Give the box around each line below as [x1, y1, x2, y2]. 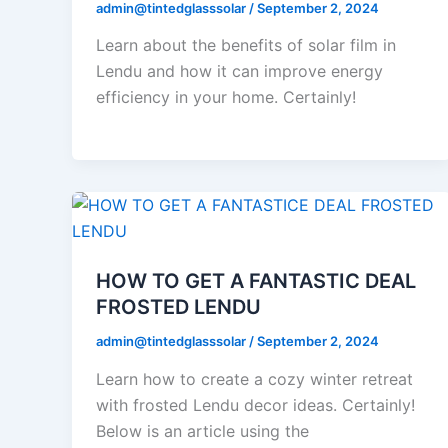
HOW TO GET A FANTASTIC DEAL [96, 269, 416, 294]
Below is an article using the [96, 420, 309, 441]
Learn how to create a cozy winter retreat [96, 368, 413, 389]
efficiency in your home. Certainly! [96, 87, 356, 108]
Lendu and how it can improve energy [96, 61, 383, 82]
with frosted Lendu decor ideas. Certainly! [96, 394, 415, 415]
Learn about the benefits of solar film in [96, 35, 396, 56]
